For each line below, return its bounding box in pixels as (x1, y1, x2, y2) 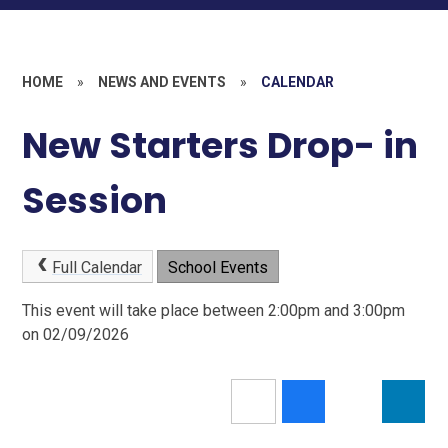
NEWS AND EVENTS (98, 74, 227, 90)
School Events (167, 257, 268, 277)
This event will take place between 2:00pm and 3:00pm (22, 301, 406, 321)
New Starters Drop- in (22, 120, 419, 172)
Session (22, 175, 168, 227)
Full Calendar (51, 257, 142, 277)
